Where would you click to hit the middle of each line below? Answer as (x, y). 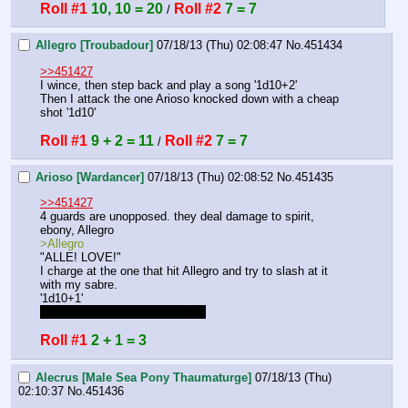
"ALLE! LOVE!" (81, 258)
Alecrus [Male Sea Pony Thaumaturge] (143, 378)
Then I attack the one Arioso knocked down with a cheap (189, 98)
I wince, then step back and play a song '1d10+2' (168, 85)
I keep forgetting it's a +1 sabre (123, 312)
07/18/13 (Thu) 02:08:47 (219, 46)
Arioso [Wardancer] (90, 178)
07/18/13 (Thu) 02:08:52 (210, 178)
